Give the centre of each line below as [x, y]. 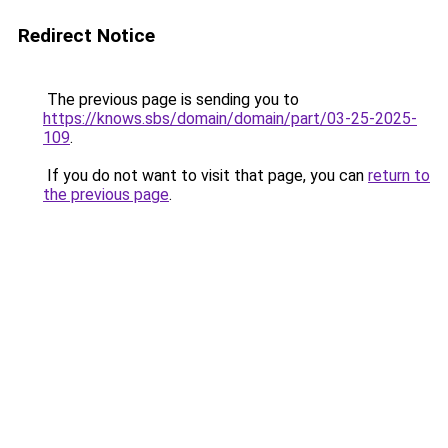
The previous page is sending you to [171, 99]
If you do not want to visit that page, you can [205, 175]
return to [399, 175]
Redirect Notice [86, 35]
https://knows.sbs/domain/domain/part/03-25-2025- [230, 118]
